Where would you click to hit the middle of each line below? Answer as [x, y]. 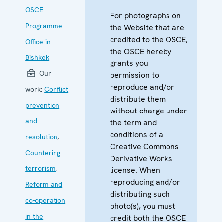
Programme [44, 26]
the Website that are [147, 27]
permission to [135, 75]
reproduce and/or [142, 87]
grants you [129, 63]
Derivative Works [141, 158]
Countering [43, 152]
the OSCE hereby [141, 51]
